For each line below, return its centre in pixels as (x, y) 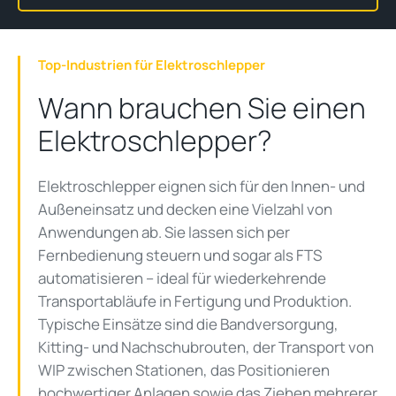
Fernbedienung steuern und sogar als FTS (180, 255)
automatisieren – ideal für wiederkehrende (182, 278)
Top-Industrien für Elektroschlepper (152, 65)
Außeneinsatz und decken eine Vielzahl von (185, 209)
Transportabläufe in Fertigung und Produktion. (195, 301)
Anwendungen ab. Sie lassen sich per (164, 232)
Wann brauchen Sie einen (202, 108)
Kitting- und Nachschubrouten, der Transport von (206, 347)
